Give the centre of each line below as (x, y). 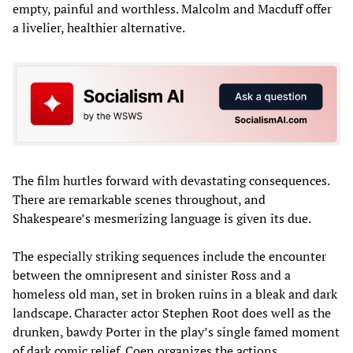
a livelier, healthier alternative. (99, 28)
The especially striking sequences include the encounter (169, 256)
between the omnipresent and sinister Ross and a (152, 275)
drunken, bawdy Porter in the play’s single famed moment (176, 331)
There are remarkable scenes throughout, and (139, 199)
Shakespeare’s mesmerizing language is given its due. (162, 218)
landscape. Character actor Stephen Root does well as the (172, 312)
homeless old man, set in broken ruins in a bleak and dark (175, 294)
